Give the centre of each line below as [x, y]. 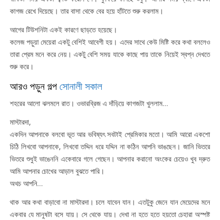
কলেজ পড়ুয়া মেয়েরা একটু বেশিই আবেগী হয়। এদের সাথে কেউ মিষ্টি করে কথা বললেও [110, 42]
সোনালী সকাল [81, 86]
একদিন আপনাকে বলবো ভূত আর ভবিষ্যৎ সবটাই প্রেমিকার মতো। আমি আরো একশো [110, 134]
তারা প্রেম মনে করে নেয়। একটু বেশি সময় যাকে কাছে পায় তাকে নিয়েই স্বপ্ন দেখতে [110, 54]
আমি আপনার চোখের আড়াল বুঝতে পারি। [57, 171]
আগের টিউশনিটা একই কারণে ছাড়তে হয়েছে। [64, 29]
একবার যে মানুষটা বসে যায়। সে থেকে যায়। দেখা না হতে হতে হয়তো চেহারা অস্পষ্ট [110, 214]
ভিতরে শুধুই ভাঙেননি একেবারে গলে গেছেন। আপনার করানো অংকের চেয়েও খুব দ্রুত [110, 159]
